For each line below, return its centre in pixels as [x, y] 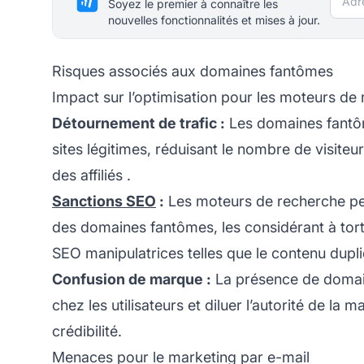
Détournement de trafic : [139, 123]
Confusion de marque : [132, 279]
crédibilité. [87, 331]
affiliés [102, 175]
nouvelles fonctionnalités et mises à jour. [214, 19]
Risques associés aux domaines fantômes [193, 71]
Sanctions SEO [104, 201]
